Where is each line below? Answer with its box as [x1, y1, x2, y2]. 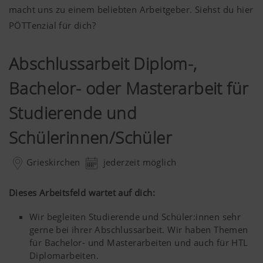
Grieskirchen [26, 156, 83, 168]
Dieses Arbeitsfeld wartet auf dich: [9, 187, 155, 198]
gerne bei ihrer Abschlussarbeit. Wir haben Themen [29, 224, 248, 235]
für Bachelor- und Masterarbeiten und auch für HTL [29, 237, 248, 248]
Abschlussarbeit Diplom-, [9, 52, 197, 75]
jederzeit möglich [100, 156, 177, 168]
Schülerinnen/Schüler [9, 126, 172, 149]
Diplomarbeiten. [29, 249, 99, 261]
